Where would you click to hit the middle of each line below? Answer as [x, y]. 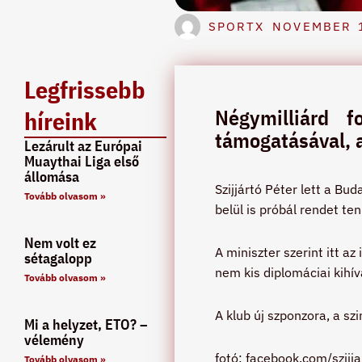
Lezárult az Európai [83, 146]
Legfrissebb [85, 90]
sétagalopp [58, 259]
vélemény [54, 340]
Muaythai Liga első [82, 162]
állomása [52, 177]
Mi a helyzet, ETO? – [86, 325]
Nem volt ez [60, 243]
